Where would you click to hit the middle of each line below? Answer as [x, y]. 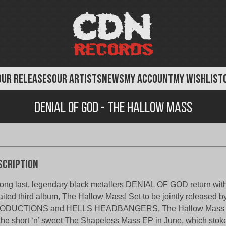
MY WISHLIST [198, 80]
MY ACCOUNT [149, 80]
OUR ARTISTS [77, 80]
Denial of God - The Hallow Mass [113, 108]
